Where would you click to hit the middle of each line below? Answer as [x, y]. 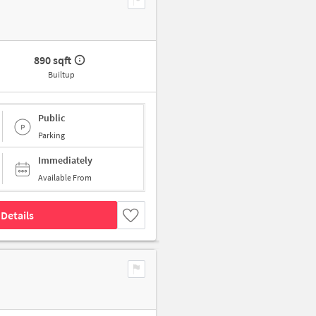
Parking [51, 135]
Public [51, 117]
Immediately [65, 160]
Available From [65, 178]
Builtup [61, 75]
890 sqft [53, 60]
